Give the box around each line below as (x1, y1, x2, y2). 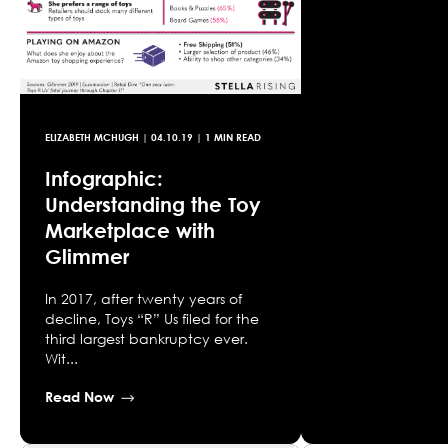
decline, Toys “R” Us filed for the (45, 310, 259, 328)
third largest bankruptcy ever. (45, 330, 248, 348)
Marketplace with (45, 218, 215, 243)
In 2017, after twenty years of (45, 290, 242, 308)
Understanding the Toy (45, 192, 261, 217)
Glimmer (45, 244, 129, 269)
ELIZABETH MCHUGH (45, 131, 139, 144)
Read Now (45, 388, 114, 406)
